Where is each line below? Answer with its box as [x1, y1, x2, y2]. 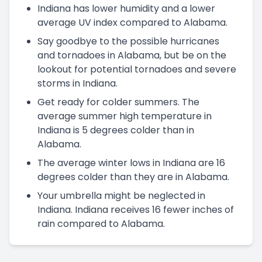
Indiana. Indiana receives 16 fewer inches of [37, 202, 234, 216]
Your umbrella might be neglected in [37, 188, 205, 202]
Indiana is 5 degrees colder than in [37, 123, 194, 137]
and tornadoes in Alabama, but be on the [37, 48, 226, 62]
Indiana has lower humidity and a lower [37, 1, 215, 15]
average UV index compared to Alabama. [37, 15, 227, 29]
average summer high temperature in [37, 109, 212, 123]
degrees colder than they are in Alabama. [37, 170, 229, 184]
